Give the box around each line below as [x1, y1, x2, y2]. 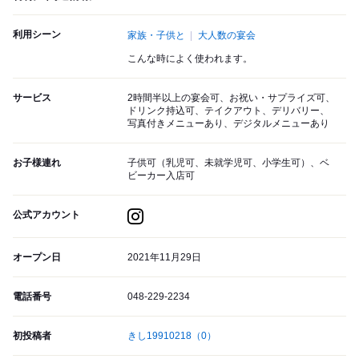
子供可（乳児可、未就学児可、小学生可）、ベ [127, 157, 329, 169]
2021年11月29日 [127, 252, 201, 264]
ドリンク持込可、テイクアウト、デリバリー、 [127, 105, 329, 117]
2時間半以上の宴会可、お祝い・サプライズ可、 [127, 92, 335, 104]
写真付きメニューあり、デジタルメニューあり [127, 118, 329, 130]
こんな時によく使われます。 [127, 53, 252, 65]
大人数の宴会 [198, 30, 256, 42]
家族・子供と [127, 30, 185, 42]
